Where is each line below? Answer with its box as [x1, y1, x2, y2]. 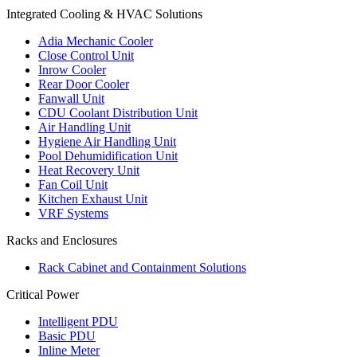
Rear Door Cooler [38, 77, 129, 92]
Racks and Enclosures [6, 233, 117, 248]
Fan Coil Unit [38, 178, 108, 192]
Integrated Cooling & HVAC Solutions [6, 7, 202, 22]
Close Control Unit [38, 49, 134, 63]
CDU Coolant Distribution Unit [38, 106, 198, 120]
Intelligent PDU [38, 315, 118, 329]
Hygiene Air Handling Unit [38, 135, 176, 149]
